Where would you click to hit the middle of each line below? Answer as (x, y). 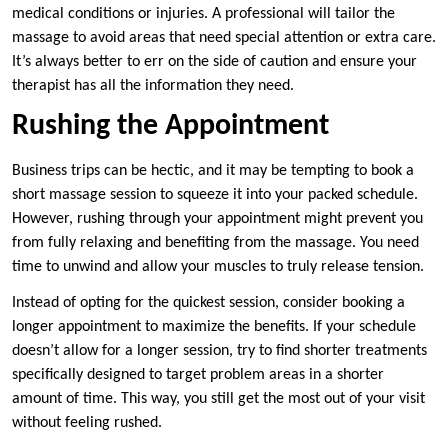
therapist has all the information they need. (153, 86)
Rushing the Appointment (170, 127)
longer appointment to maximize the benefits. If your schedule (214, 327)
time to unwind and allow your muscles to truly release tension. (218, 267)
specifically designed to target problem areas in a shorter (198, 375)
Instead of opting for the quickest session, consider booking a (208, 303)
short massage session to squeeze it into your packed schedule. (215, 195)
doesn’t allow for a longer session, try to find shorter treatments (219, 351)
